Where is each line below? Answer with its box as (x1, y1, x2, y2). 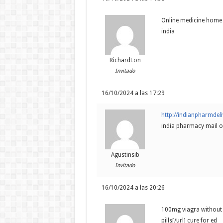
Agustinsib (111, 151, 139, 159)
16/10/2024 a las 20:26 (101, 184, 165, 192)
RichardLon (109, 57, 141, 64)
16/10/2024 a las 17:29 (101, 90, 165, 97)
